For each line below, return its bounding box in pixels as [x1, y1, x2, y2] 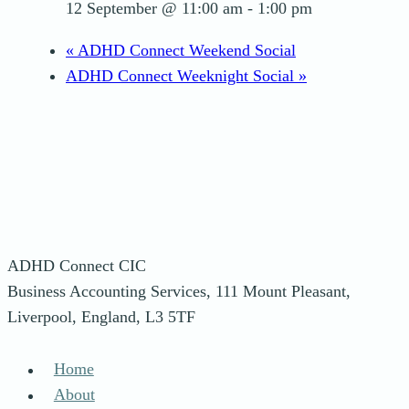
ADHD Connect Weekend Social [74, 40, 296, 59]
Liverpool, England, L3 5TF [7, 307, 195, 326]
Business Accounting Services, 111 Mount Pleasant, [7, 281, 351, 300]
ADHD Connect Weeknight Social [66, 66, 299, 85]
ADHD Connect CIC [7, 256, 146, 275]
